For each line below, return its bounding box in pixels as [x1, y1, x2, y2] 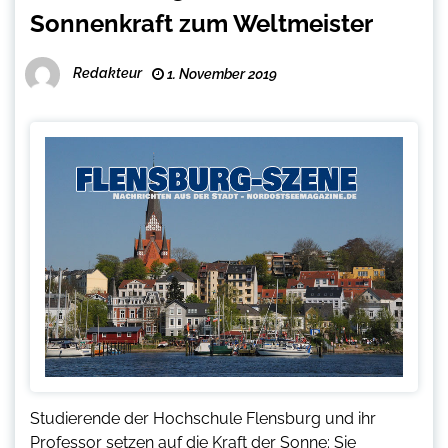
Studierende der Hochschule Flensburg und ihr [30, 409, 376, 429]
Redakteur [73, 65, 142, 82]
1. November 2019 [164, 66, 277, 83]
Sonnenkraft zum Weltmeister [30, 9, 373, 39]
